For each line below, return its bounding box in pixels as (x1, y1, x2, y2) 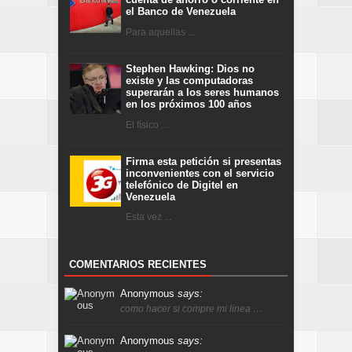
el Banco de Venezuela (126, 5, 236, 18)
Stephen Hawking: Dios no (126, 63, 255, 75)
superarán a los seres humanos (126, 86, 279, 99)
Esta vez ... (126, 211, 171, 223)
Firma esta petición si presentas (126, 155, 281, 167)
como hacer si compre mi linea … (120, 302, 262, 314)
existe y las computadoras (126, 75, 253, 87)
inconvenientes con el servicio (126, 167, 274, 179)
